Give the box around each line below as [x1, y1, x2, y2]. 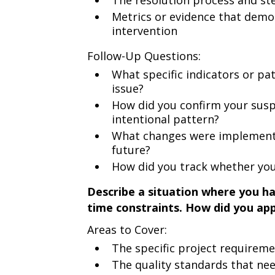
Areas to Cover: [87, 222, 167, 237]
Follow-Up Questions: [87, 48, 201, 63]
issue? [111, 81, 144, 96]
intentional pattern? [111, 112, 219, 126]
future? [111, 142, 150, 157]
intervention [111, 23, 177, 38]
